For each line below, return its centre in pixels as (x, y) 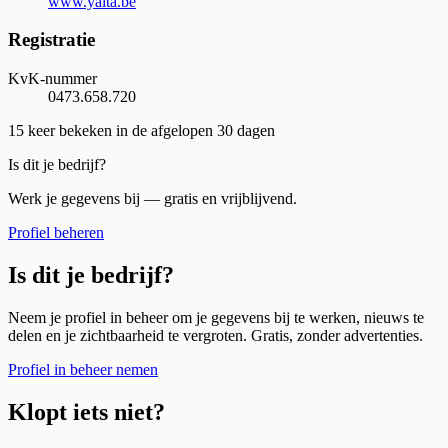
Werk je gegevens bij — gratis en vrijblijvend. (152, 199)
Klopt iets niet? (86, 411)
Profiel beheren (56, 233)
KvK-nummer (52, 79)
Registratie (51, 40)
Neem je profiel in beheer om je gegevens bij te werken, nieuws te (216, 317)
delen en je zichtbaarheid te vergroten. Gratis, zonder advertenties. (215, 335)
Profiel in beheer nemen (83, 369)
